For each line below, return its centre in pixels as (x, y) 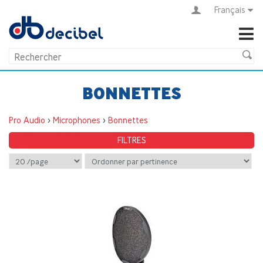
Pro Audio (27, 120)
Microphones (77, 120)
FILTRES (131, 140)
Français (230, 10)
